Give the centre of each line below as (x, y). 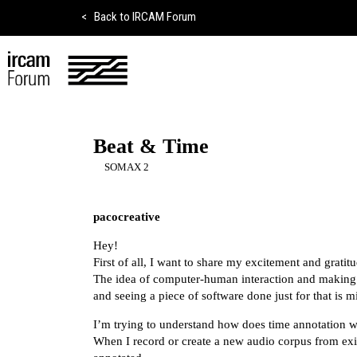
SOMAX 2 (127, 167)
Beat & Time (151, 146)
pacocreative (127, 216)
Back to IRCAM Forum (143, 17)
